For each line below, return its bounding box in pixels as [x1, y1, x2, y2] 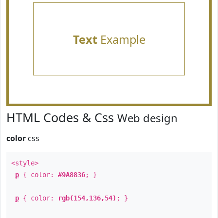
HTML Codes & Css [6, 109, 117, 126]
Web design [117, 110, 178, 125]
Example [97, 32, 145, 47]
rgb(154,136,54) [58, 194, 116, 202]
